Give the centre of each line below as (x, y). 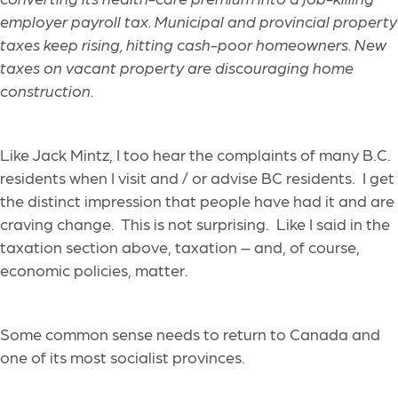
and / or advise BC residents (249, 178)
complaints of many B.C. (304, 155)
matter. (163, 270)
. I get (373, 178)
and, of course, (307, 247)
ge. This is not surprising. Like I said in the (241, 224)
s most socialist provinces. (156, 357)
